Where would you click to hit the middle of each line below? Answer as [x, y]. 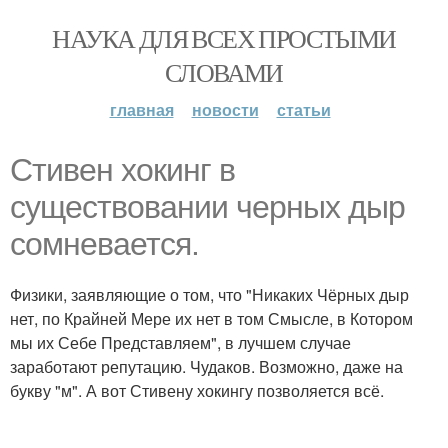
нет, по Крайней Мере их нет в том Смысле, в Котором [211, 318]
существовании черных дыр [207, 207]
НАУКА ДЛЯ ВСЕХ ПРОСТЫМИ [224, 38]
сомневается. [104, 244]
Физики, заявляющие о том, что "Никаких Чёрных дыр [209, 294]
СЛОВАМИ [224, 72]
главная [141, 109]
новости [225, 109]
